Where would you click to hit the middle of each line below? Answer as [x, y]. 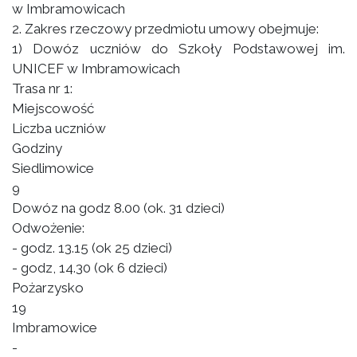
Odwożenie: [48, 228]
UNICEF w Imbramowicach [96, 69]
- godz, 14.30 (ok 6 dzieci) [90, 268]
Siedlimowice [53, 168]
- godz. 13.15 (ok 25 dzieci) [92, 248]
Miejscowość [53, 108]
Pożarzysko [48, 288]
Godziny [37, 148]
